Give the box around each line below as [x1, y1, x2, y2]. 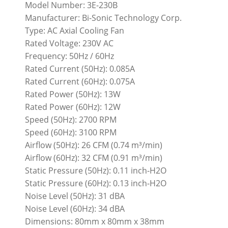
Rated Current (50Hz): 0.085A [25, 63, 135, 75]
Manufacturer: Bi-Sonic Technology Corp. [25, 12, 182, 24]
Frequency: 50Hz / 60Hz [25, 50, 115, 62]
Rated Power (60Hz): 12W [25, 101, 121, 113]
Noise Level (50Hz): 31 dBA [25, 190, 125, 202]
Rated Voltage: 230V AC [25, 38, 114, 49]
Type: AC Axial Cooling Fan [25, 25, 125, 37]
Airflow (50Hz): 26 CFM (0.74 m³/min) [25, 139, 163, 151]
